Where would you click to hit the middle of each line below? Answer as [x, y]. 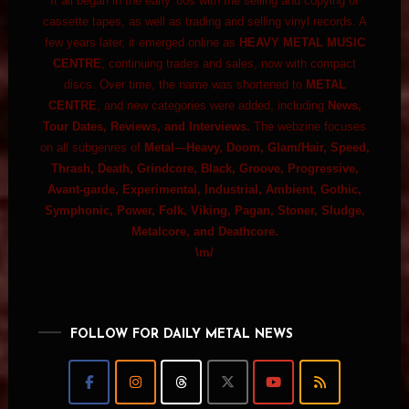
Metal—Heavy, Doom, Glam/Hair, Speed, [257, 148]
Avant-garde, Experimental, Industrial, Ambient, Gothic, [205, 190]
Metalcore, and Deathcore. [204, 232]
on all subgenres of [92, 148]
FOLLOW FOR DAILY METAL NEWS [181, 335]
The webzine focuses [309, 127]
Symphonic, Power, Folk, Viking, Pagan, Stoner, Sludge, [204, 211]
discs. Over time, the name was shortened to [184, 85]
